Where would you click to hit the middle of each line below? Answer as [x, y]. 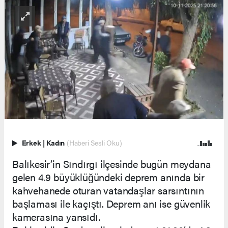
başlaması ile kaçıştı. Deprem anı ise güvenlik [111, 203]
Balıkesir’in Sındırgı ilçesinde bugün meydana [112, 163]
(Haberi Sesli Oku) [94, 142]
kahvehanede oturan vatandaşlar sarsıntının [108, 190]
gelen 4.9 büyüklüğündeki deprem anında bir [108, 177]
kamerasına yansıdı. [56, 216]
